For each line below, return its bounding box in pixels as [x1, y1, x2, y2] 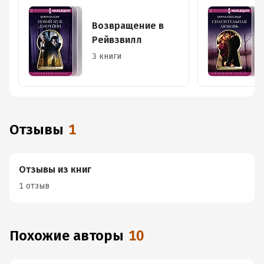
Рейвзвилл [92, 34, 142, 45]
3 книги [92, 51, 121, 61]
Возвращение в [92, 20, 164, 31]
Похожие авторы [19, 227, 124, 244]
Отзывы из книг [19, 164, 91, 175]
